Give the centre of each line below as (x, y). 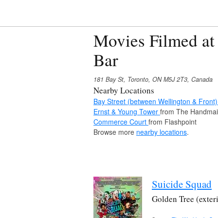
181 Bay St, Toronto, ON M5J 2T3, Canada (153, 79)
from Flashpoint (173, 121)
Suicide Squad (182, 184)
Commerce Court (121, 121)
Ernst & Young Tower (127, 111)
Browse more (115, 132)
